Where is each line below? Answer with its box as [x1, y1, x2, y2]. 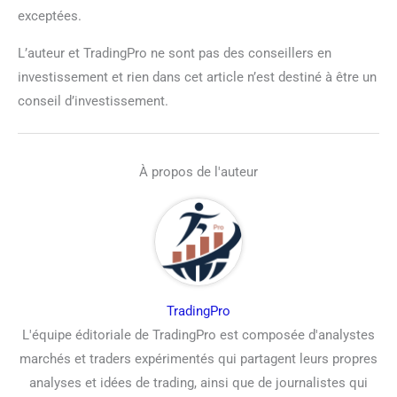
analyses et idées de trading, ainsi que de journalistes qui [29, 375, 368, 391]
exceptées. [18, 7, 82, 24]
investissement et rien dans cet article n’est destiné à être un [18, 68, 377, 85]
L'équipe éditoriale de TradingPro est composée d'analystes [22, 327, 375, 343]
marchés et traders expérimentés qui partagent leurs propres [19, 351, 378, 367]
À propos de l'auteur [139, 164, 258, 180]
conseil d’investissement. [18, 92, 168, 109]
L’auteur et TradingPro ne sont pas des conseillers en [18, 44, 331, 61]
